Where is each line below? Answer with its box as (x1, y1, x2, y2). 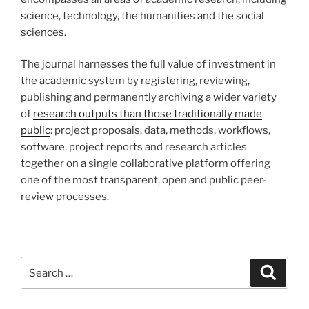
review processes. (21, 190, 109, 203)
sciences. (21, 26, 66, 39)
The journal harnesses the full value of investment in (21, 58, 276, 71)
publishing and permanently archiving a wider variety (21, 91, 277, 104)
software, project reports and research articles (21, 141, 247, 154)
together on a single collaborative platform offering (21, 157, 270, 170)
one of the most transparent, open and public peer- (21, 174, 267, 187)
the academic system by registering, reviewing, (21, 74, 250, 88)
